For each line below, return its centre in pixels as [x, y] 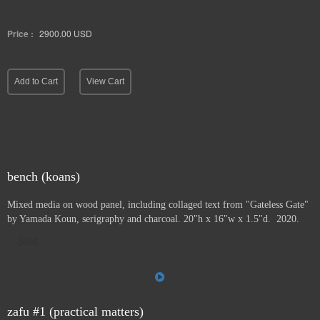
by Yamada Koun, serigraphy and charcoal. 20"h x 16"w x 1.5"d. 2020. [155, 219]
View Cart [105, 81]
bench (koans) [44, 176]
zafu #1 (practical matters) [75, 311]
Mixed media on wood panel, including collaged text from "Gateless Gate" [158, 205]
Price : [20, 34]
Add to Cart [36, 81]
